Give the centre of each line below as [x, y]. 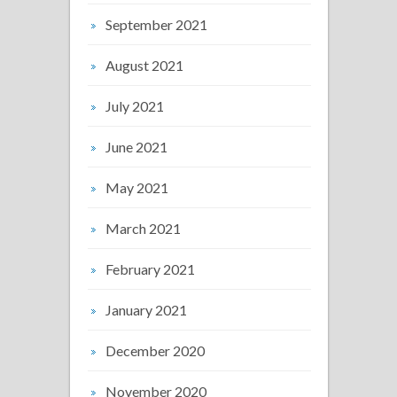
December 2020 [155, 350]
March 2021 [143, 228]
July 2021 [135, 105]
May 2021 [137, 187]
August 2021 [144, 65]
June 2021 [136, 146]
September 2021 [156, 24]
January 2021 [146, 309]
